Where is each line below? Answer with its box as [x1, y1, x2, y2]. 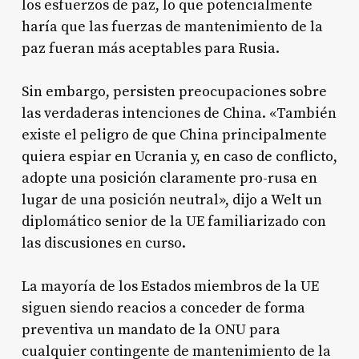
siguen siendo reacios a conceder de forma [21, 298, 305, 317]
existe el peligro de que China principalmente [21, 125, 327, 144]
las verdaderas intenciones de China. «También [21, 103, 337, 123]
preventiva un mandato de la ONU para [21, 320, 280, 339]
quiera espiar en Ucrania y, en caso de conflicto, [21, 147, 337, 166]
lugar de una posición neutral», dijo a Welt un [21, 190, 322, 209]
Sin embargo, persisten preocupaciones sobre [21, 82, 327, 101]
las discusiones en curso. [21, 233, 186, 252]
